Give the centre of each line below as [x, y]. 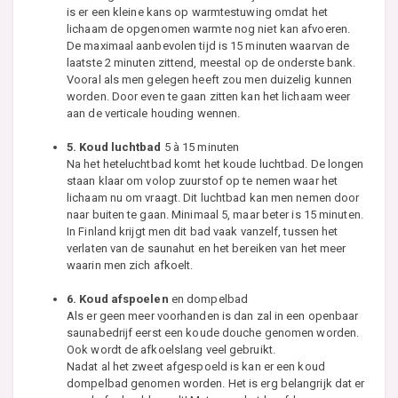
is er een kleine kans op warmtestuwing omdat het [197, 12]
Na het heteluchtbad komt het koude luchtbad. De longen [215, 164]
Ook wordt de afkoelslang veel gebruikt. [171, 350]
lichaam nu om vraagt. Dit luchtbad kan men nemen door [213, 198]
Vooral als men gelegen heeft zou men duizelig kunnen [210, 80]
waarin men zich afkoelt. [130, 266]
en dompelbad [208, 299]
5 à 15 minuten [200, 147]
